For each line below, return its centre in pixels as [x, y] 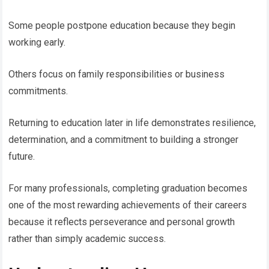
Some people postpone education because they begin [122, 25]
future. [22, 156]
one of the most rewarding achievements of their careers [128, 205]
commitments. [38, 91]
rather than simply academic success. [87, 238]
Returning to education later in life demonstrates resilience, [132, 122]
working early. [37, 42]
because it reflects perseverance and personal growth [122, 222]
